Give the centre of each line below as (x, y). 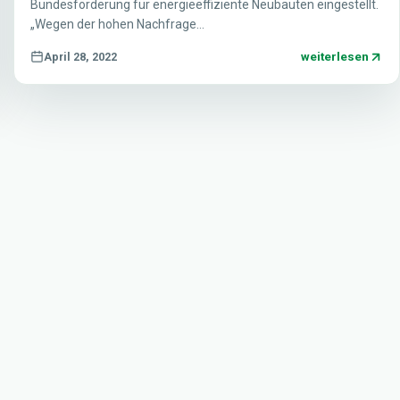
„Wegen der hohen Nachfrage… (117, 25)
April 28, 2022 (80, 56)
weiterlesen (334, 57)
